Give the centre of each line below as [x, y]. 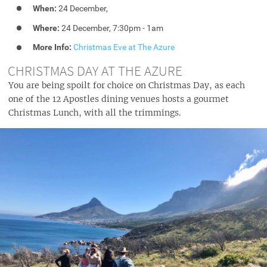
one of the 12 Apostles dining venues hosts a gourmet [119, 99]
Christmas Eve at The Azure [124, 47]
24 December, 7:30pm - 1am [112, 28]
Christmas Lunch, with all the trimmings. [94, 113]
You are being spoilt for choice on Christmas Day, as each [127, 86]
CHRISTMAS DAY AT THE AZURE [95, 70]
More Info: [52, 47]
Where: [46, 28]
